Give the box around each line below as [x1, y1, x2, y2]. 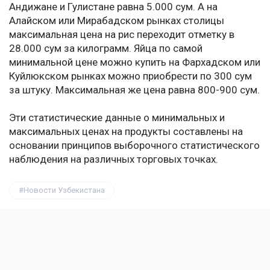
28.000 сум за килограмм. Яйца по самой [9, 42, 202, 55]
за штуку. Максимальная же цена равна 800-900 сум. [9, 84, 260, 96]
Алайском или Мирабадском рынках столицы [9, 14, 224, 27]
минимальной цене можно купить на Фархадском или [9, 56, 260, 69]
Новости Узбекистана [24, 186, 105, 195]
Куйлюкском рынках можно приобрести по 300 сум [9, 70, 252, 83]
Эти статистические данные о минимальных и [9, 111, 225, 124]
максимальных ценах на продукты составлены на [9, 125, 243, 138]
